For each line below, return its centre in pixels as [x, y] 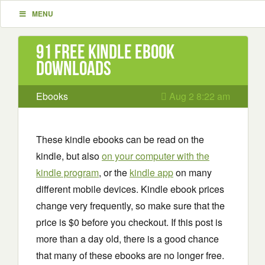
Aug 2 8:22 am [198, 96]
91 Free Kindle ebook [105, 52]
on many [193, 172]
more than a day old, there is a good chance [127, 239]
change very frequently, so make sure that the [130, 206]
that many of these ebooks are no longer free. [130, 255]
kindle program [67, 172]
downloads [74, 68]
